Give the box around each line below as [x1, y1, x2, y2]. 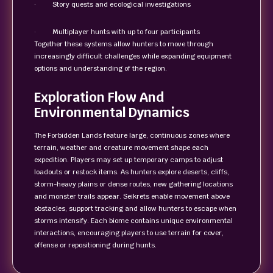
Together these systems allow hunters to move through [34, 40, 213, 48]
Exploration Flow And [34, 89, 164, 105]
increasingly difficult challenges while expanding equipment [34, 52, 232, 60]
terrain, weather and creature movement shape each [34, 143, 208, 152]
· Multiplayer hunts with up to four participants [34, 27, 200, 36]
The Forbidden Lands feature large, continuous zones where [34, 131, 230, 140]
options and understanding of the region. [34, 64, 167, 73]
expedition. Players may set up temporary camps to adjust [34, 155, 223, 164]
